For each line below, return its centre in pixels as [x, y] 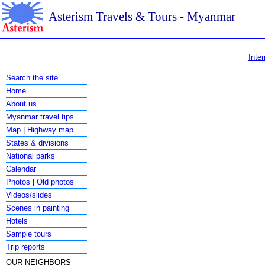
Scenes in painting [38, 208]
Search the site [32, 78]
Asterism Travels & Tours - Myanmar [142, 17]
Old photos [56, 182]
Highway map [51, 130]
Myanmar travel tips [40, 117]
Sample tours [29, 234]
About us [22, 104]
